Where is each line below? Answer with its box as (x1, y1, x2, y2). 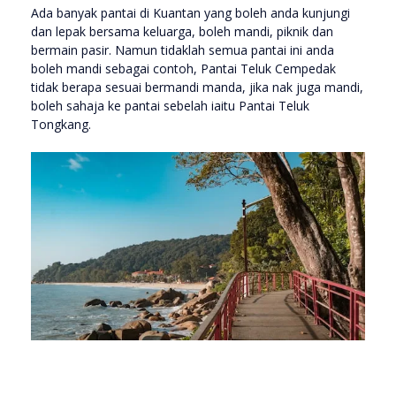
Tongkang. (31, 116, 91, 133)
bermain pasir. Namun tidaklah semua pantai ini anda (31, 42, 334, 59)
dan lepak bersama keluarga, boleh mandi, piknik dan (31, 23, 333, 41)
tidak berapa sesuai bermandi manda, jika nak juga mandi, (31, 79, 363, 96)
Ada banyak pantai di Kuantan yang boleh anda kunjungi (31, 4, 350, 22)
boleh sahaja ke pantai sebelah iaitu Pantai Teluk (31, 97, 309, 115)
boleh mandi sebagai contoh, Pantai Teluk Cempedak (31, 60, 336, 78)
